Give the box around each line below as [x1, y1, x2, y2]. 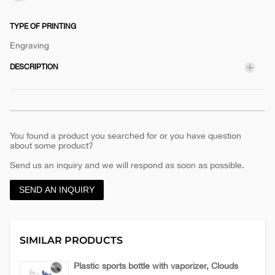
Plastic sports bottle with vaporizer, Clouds [74, 260, 238, 271]
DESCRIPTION [10, 63, 58, 71]
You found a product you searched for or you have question [10, 131, 241, 141]
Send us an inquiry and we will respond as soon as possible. [10, 160, 244, 170]
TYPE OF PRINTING [10, 22, 76, 31]
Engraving [10, 41, 49, 50]
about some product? [10, 141, 93, 150]
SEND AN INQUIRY [19, 185, 95, 195]
